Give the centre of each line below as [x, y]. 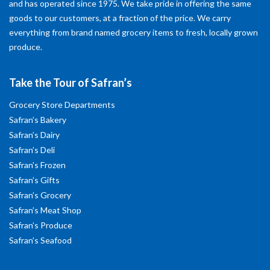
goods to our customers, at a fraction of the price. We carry [120, 18]
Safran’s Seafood [40, 240]
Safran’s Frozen [37, 165]
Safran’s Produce [41, 225]
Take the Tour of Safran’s [71, 83]
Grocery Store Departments [62, 105]
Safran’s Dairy [34, 135]
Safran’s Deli [32, 150]
